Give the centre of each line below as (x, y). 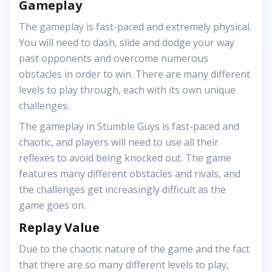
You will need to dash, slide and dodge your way (127, 43)
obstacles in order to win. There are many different (134, 74)
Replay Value (59, 228)
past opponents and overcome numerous (114, 59)
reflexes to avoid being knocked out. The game (125, 158)
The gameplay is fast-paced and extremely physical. (135, 27)
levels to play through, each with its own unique (127, 90)
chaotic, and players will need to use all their (119, 142)
